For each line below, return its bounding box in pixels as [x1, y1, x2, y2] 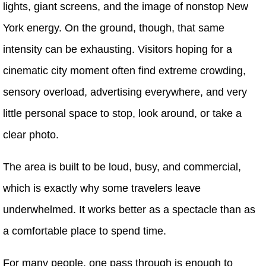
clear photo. [3, 129, 59, 141]
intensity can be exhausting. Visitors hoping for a [3, 43, 232, 56]
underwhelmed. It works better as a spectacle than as [3, 204, 255, 216]
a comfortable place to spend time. [3, 225, 166, 237]
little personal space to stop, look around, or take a [3, 107, 242, 120]
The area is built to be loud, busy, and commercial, [3, 161, 241, 173]
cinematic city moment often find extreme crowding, [3, 65, 246, 77]
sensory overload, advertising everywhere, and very [3, 86, 247, 99]
